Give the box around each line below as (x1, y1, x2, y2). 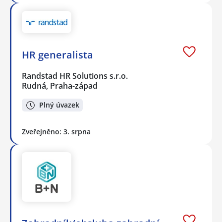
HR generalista (22, 48, 93, 61)
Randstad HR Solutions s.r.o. (22, 70, 129, 81)
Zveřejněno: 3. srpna (22, 127, 91, 137)
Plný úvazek (39, 100, 79, 110)
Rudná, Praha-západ (22, 80, 98, 91)
